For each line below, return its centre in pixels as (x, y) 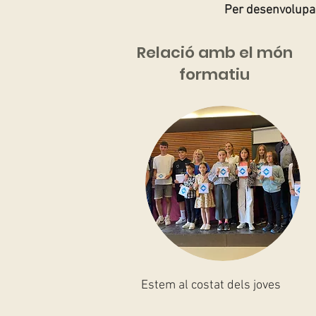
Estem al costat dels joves (211, 285)
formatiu (214, 74)
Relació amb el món (214, 53)
